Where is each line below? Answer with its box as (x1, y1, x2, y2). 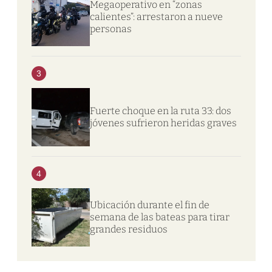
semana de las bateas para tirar (89, 211, 229, 223)
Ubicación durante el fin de (89, 199, 209, 211)
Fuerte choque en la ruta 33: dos (89, 104, 231, 117)
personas (89, 22, 132, 35)
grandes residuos (89, 223, 168, 235)
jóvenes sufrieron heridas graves (89, 117, 237, 129)
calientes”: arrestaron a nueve (89, 10, 223, 22)
